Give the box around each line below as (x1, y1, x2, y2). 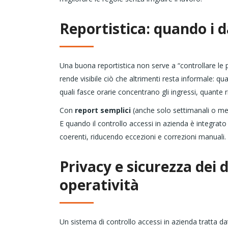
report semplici (73, 105, 131, 116)
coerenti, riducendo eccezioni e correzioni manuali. (60, 132, 226, 142)
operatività (60, 175, 139, 195)
